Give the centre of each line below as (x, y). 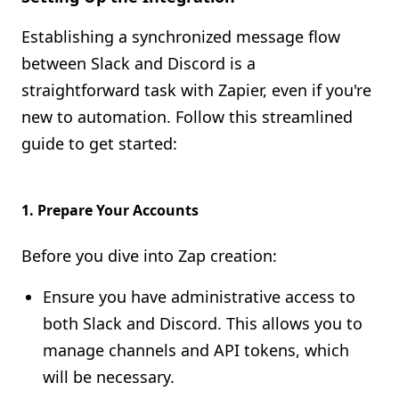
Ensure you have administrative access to (199, 297)
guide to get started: (99, 143)
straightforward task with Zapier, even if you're (196, 90)
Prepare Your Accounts (118, 210)
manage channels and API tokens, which (196, 350)
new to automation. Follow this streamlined (187, 117)
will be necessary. (109, 377)
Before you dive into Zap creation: (149, 256)
